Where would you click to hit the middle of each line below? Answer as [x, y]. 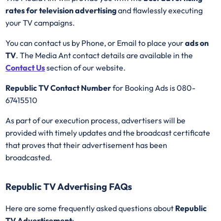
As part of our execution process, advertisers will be [96, 120]
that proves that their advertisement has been [87, 145]
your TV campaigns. [41, 22]
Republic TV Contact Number [59, 88]
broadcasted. [30, 157]
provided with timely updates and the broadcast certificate [108, 132]
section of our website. [86, 67]
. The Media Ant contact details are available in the [105, 55]
